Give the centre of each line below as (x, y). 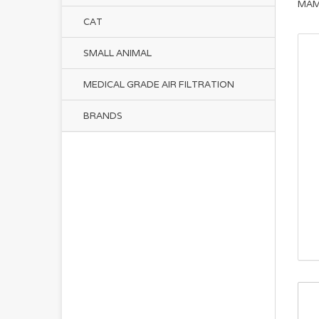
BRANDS (103, 116)
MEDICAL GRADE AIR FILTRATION (159, 84)
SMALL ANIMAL (117, 53)
